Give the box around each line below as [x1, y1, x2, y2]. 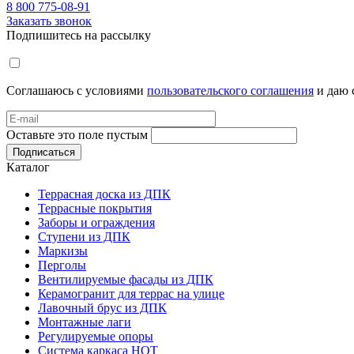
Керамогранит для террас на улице [38, 286, 224, 300]
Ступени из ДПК [38, 229, 130, 243]
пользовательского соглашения [147, 83, 314, 97]
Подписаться [13, 145, 75, 158]
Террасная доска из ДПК [38, 186, 171, 201]
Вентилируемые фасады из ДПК [38, 272, 213, 286]
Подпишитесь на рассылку [6, 28, 151, 42]
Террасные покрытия [38, 201, 152, 215]
